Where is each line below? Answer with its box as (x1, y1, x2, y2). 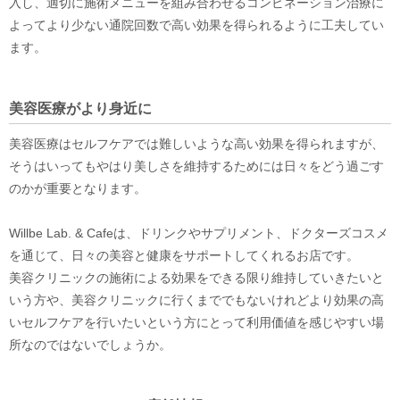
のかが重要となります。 (9, 181, 146, 196)
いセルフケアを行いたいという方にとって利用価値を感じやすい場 (9, 315, 384, 330)
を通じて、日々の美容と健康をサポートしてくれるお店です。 (9, 248, 359, 263)
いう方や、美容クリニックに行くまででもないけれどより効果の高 (9, 293, 384, 308)
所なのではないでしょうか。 (9, 337, 171, 353)
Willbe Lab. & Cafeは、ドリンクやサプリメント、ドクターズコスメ (9, 226, 388, 241)
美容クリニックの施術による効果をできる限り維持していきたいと (9, 271, 384, 286)
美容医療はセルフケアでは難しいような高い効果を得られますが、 (9, 137, 384, 152)
